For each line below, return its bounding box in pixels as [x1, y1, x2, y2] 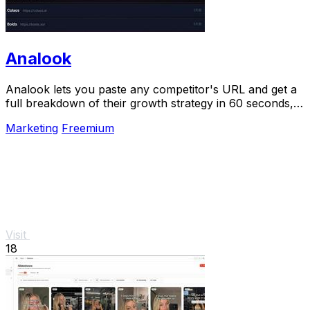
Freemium [62, 120, 114, 135]
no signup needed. [6, 109, 102, 124]
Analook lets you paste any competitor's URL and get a [6, 82, 297, 96]
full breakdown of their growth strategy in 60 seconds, [6, 95, 293, 110]
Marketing [6, 120, 58, 135]
